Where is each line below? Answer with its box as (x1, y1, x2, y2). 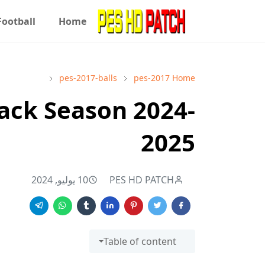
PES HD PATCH (109, 173, 174, 186)
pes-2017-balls (59, 72, 117, 83)
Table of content (104, 235, 176, 248)
